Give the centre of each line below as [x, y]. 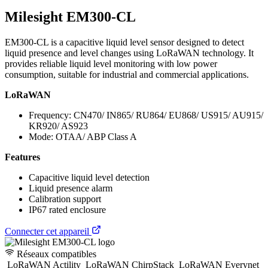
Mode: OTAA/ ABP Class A [83, 136]
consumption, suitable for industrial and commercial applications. [127, 74]
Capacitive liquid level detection [89, 177]
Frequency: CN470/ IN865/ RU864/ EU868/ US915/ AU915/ [146, 115]
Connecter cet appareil [48, 231]
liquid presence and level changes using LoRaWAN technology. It [129, 53]
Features [22, 157]
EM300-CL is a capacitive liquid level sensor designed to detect [124, 42]
